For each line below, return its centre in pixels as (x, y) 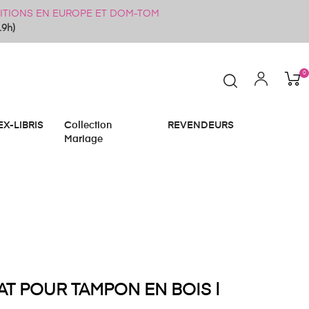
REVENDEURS (201, 126)
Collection (88, 126)
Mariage (83, 139)
